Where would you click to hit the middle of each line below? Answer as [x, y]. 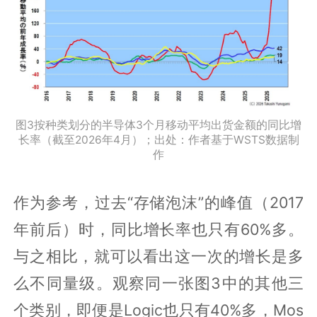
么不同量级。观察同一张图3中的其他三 [158, 283]
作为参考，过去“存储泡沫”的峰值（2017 [158, 202]
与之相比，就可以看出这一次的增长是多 [158, 256]
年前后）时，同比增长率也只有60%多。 [158, 229]
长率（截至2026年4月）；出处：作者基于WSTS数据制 [158, 139]
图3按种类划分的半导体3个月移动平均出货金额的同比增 [158, 125]
